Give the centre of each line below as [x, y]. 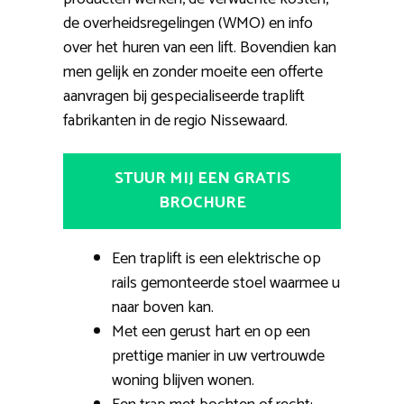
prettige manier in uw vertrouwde [218, 356]
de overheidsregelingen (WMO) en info [188, 23]
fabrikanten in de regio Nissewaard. [175, 120]
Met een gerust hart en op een [211, 331]
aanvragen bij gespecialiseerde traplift [184, 96]
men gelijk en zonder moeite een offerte [193, 72]
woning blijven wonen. [183, 380]
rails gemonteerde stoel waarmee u [226, 283]
